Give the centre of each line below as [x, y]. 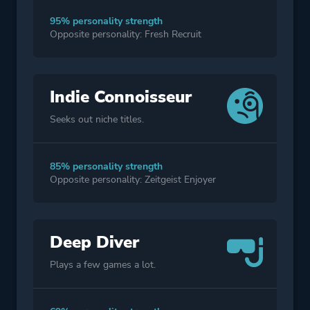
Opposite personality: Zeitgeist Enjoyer [133, 179]
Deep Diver [94, 242]
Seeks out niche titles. [97, 119]
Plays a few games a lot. [103, 264]
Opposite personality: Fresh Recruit [126, 34]
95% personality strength [106, 21]
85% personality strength [106, 166]
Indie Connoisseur [121, 97]
